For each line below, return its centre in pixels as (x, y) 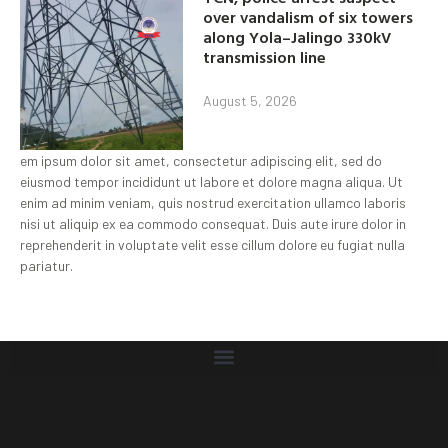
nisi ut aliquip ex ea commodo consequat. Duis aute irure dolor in (213, 224)
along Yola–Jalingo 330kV (297, 37)
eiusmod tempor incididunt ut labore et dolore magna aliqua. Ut (211, 182)
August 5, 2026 (250, 101)
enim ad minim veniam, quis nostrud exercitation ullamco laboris (213, 203)
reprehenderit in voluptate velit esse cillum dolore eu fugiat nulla (212, 245)
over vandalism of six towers (308, 17)
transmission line (265, 57)
